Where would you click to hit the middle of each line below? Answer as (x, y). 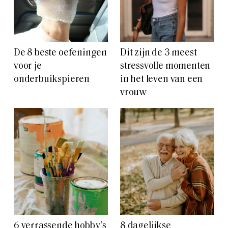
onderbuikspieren (52, 80)
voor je (28, 67)
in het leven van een (162, 80)
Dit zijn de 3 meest (159, 53)
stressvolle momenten (165, 67)
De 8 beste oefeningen (61, 53)
